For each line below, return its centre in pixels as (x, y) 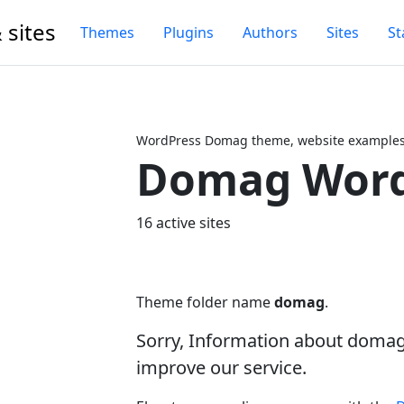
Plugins (188, 32)
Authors (270, 32)
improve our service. (221, 367)
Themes (107, 32)
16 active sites (184, 223)
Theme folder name (205, 302)
